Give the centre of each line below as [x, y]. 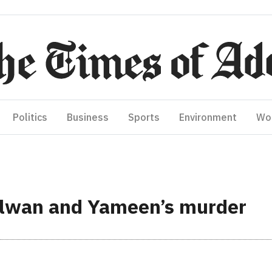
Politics [30, 117]
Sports [144, 117]
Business [88, 117]
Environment [208, 117]
